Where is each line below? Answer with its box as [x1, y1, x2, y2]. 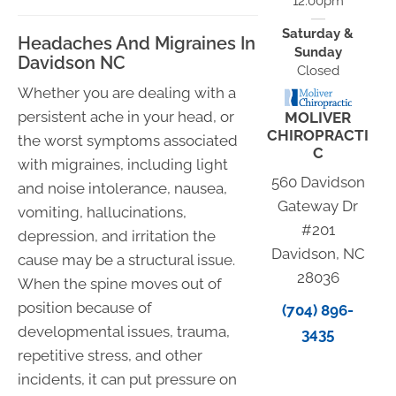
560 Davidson [270, 172, 365, 191]
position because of [18, 298, 152, 316]
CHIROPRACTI [267, 126, 369, 144]
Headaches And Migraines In [18, 32, 255, 54]
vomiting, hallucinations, [18, 202, 187, 221]
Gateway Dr [278, 196, 359, 215]
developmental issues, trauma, [18, 322, 230, 340]
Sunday [293, 44, 342, 61]
